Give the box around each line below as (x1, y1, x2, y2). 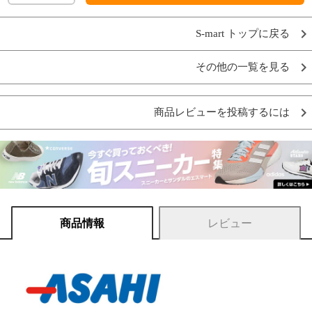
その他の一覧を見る (196, 61, 290, 73)
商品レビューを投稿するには (154, 107, 290, 118)
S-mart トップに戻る (196, 28, 290, 40)
